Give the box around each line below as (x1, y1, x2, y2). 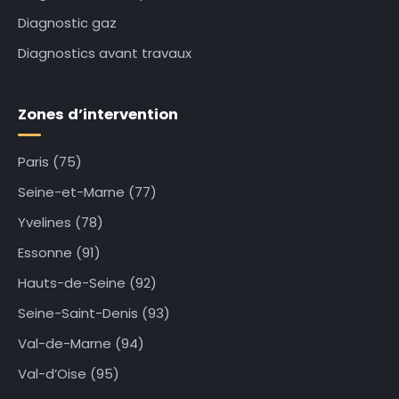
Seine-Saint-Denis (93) (18, 304, 170, 323)
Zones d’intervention (18, 104, 178, 126)
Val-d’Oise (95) (18, 364, 119, 384)
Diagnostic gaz (18, 13, 117, 33)
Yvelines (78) (18, 213, 103, 232)
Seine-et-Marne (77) (18, 183, 157, 202)
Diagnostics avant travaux (18, 44, 191, 63)
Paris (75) (18, 152, 82, 172)
